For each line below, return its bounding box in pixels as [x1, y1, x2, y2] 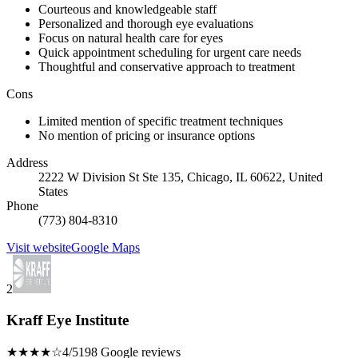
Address [6, 156, 48, 170]
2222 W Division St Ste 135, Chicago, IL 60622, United [38, 170, 323, 185]
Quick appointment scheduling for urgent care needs [38, 46, 301, 60]
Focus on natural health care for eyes [38, 31, 223, 46]
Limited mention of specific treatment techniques [38, 114, 283, 129]
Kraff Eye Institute [6, 311, 129, 328]
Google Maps [71, 241, 140, 255]
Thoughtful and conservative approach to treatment [38, 60, 295, 74]
